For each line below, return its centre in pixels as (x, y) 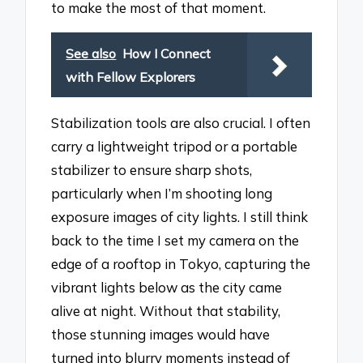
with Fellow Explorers (131, 77)
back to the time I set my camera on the (175, 240)
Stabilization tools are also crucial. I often (181, 122)
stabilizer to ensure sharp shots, (152, 169)
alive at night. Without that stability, (166, 310)
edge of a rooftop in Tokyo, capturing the (181, 263)
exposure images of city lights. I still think (180, 216)
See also (91, 54)
